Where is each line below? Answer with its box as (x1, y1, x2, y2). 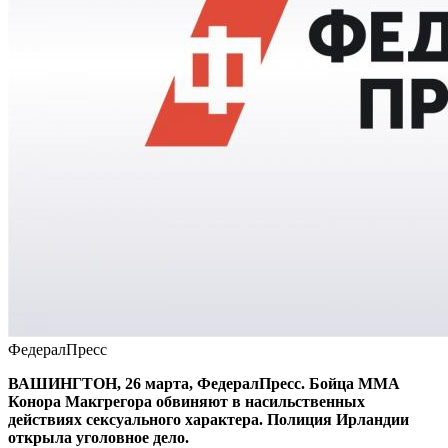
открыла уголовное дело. (8, 428, 189, 446)
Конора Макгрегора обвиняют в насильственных (8, 392, 365, 410)
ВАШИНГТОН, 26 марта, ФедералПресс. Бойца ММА (8, 374, 400, 392)
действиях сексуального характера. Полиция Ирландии (8, 410, 409, 428)
